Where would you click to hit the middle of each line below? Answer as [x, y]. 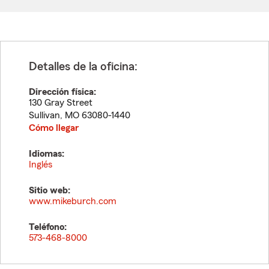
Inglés [41, 165]
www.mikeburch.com [73, 201]
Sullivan [44, 115]
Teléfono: [48, 227]
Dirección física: [62, 92]
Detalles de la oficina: [83, 67]
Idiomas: [47, 154]
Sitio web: [50, 190]
